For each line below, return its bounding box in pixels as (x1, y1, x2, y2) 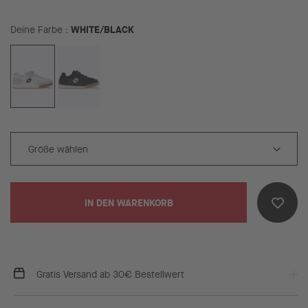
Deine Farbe (10, 23, 65, 36)
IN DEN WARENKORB (84, 196, 173, 210)
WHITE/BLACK (71, 23, 134, 36)
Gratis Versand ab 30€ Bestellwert (34, 268, 184, 281)
